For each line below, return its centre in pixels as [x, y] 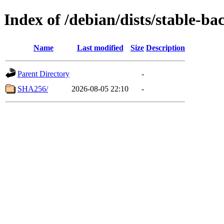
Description [165, 47]
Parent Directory [43, 73]
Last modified [100, 47]
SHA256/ [33, 88]
